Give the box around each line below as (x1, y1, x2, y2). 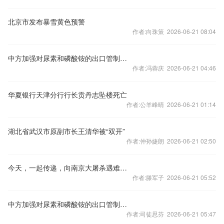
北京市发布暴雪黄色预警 (8, 16, 85, 26)
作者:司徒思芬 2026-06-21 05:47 (126, 209, 216, 218)
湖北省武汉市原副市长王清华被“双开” (8, 126, 125, 136)
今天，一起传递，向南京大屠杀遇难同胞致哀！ (120, 162, 127, 172)
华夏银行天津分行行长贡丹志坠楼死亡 (8, 89, 127, 99)
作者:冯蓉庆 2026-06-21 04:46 (132, 63, 216, 72)
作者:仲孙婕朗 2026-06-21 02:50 (126, 136, 216, 145)
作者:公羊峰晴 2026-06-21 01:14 (126, 100, 216, 108)
